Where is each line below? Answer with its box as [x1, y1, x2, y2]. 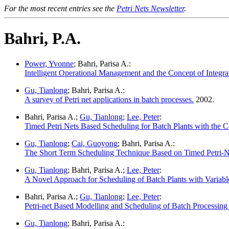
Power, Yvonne [25, 59, 74, 68]
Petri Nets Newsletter [117, 4, 184, 13]
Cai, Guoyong [72, 139, 118, 148]
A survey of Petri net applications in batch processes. [25, 95, 194, 104]
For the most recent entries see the [4, 4, 117, 13]
